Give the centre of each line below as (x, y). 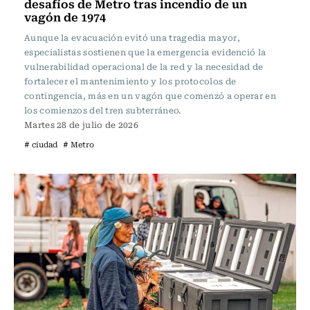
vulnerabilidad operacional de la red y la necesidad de (144, 66)
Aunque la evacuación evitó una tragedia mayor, (132, 37)
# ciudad (41, 144)
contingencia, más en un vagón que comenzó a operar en (150, 95)
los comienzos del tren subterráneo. (103, 110)
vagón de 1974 (65, 17)
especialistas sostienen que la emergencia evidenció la (145, 52)
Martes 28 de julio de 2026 (81, 125)
